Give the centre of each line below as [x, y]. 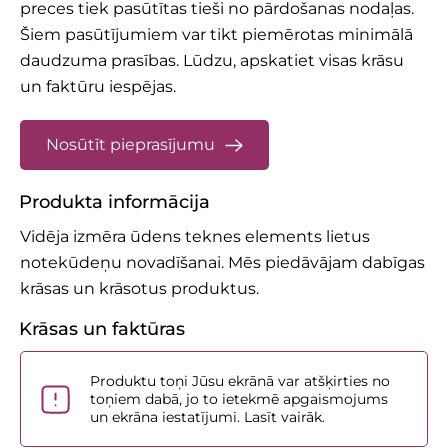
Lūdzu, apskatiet [251, 61]
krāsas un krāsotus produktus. [139, 289]
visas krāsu [361, 61]
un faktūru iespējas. [98, 87]
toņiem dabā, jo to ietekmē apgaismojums [239, 399]
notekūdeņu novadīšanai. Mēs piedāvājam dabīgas [222, 263]
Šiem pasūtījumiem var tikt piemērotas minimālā [216, 35]
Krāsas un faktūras [102, 329]
